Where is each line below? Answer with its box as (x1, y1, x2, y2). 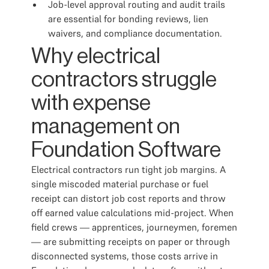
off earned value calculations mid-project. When (31, 207, 234, 219)
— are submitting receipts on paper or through (31, 235, 230, 247)
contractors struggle (31, 69, 217, 91)
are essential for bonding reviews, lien (48, 13, 208, 25)
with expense (31, 92, 151, 114)
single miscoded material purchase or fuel (31, 178, 208, 190)
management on (31, 116, 180, 138)
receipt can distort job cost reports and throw (31, 192, 226, 204)
